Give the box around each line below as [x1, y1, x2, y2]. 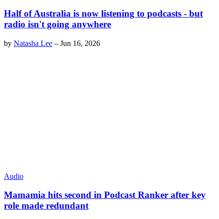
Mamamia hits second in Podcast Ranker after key [4, 190, 206, 200]
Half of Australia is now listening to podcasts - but [4, 8, 203, 19]
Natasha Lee [14, 39, 52, 48]
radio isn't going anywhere [4, 19, 111, 30]
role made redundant [4, 200, 88, 211]
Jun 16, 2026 [60, 39, 100, 48]
